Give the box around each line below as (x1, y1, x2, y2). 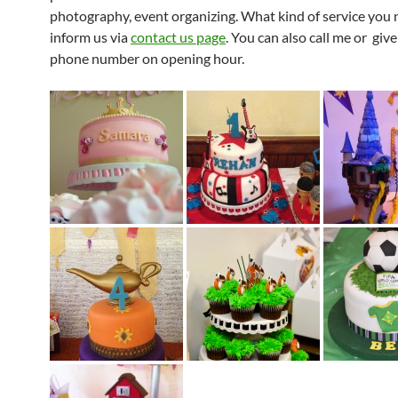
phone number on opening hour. (50, 50, 244, 67)
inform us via (50, 28, 131, 45)
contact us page (131, 28, 226, 45)
